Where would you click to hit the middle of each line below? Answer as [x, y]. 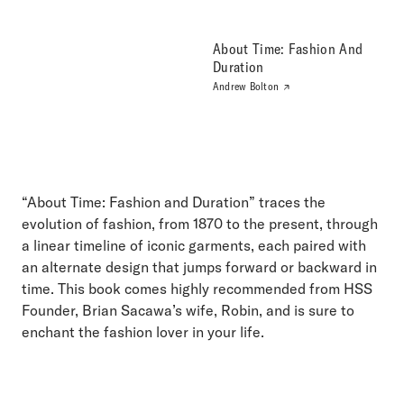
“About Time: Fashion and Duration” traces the [174, 202]
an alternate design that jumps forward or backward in [199, 266]
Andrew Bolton [248, 86]
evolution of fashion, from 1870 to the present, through [200, 223]
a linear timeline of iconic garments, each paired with [194, 245]
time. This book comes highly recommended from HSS [197, 288]
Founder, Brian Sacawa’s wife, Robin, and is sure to [188, 310]
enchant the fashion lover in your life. [143, 331]
